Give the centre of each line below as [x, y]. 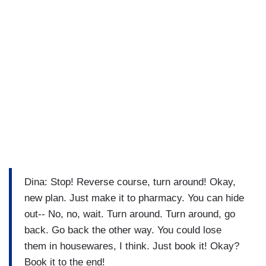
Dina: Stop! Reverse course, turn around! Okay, [130, 182]
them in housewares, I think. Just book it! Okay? [132, 246]
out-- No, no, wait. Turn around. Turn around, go [130, 214]
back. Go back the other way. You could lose [123, 230]
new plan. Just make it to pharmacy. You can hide [134, 198]
